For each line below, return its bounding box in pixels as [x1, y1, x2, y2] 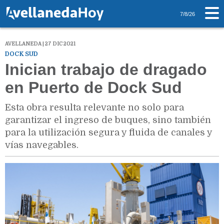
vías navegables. [5, 140, 78, 150]
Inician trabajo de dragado [5, 60, 207, 79]
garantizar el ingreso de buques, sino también [5, 115, 211, 125]
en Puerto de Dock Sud [5, 78, 182, 97]
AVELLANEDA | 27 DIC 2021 [5, 41, 75, 47]
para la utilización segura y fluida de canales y [5, 127, 212, 138]
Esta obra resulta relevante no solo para [5, 102, 184, 113]
